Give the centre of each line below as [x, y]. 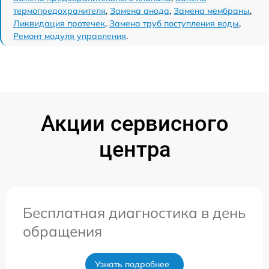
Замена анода [140, 11]
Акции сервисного [134, 124]
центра [134, 150]
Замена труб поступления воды [174, 23]
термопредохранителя [59, 11]
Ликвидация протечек [59, 23]
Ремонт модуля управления [70, 36]
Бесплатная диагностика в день [134, 213]
